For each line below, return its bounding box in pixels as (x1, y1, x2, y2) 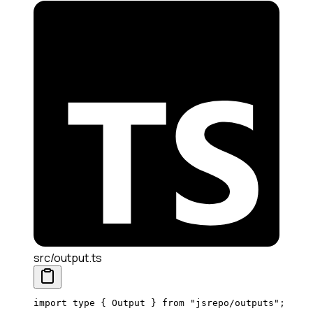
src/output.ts (34, 250, 102, 266)
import (34, 298, 67, 309)
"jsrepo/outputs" (184, 298, 279, 309)
